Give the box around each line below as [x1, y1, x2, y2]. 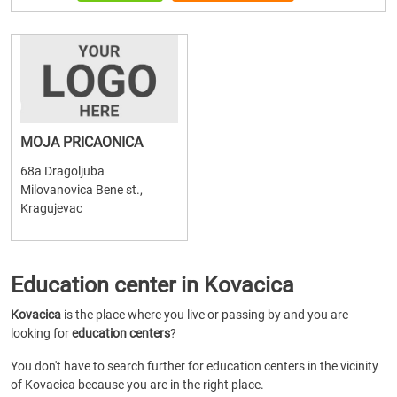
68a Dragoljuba [20, 164, 105, 178]
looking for [11, 326, 72, 340]
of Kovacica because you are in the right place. [11, 378, 264, 392]
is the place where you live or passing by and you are [61, 307, 348, 322]
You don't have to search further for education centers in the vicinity [11, 359, 378, 373]
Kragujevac [20, 201, 82, 215]
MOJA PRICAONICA [20, 134, 143, 151]
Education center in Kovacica [11, 272, 294, 298]
